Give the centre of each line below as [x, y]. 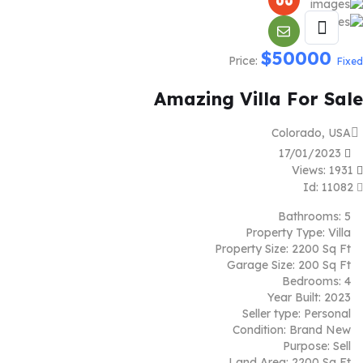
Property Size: [252, 248]
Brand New [320, 329]
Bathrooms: [310, 216]
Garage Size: [261, 265]
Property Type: [285, 232]
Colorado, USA [311, 132]
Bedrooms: [312, 281]
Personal [327, 313]
